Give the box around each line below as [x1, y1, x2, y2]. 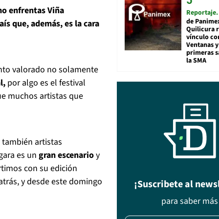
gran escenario [37, 149, 94, 162]
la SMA [186, 56, 206, 66]
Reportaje [186, 8, 216, 18]
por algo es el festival [5, 77, 86, 89]
